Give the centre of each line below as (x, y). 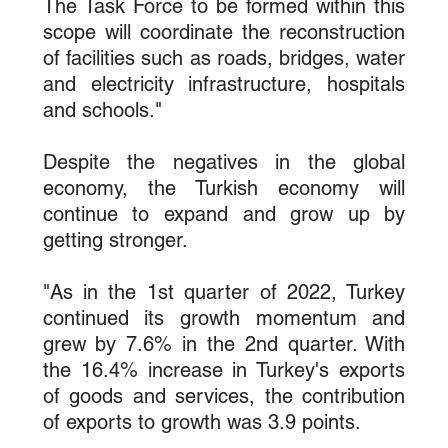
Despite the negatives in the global (224, 161)
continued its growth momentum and (224, 317)
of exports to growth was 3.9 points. (201, 421)
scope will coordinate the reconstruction (224, 31)
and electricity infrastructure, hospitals (224, 83)
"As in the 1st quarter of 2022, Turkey (224, 291)
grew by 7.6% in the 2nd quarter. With (224, 343)
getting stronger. (115, 239)
